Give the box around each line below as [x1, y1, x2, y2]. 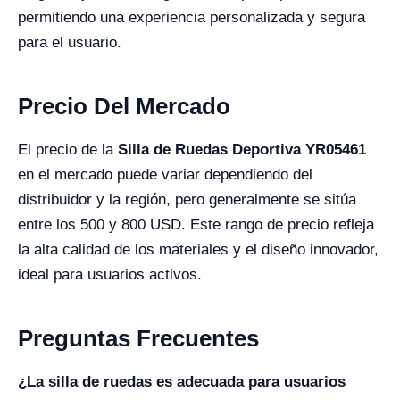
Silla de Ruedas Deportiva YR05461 [118, 141, 366, 158]
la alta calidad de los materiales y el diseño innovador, [18, 241, 379, 258]
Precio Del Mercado [18, 93, 230, 120]
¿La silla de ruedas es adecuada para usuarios [18, 373, 346, 390]
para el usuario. [18, 34, 121, 51]
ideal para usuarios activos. [18, 266, 202, 283]
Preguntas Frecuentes [18, 325, 259, 352]
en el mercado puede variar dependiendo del [18, 166, 312, 183]
